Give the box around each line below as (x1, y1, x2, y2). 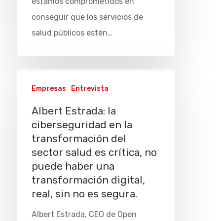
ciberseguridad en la (31, 119, 132, 131)
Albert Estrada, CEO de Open (31, 210, 137, 219)
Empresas (31, 84, 66, 93)
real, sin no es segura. (31, 188, 137, 200)
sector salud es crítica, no (31, 147, 157, 158)
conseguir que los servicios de (31, 12, 143, 22)
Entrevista (71, 84, 109, 93)
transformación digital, (31, 174, 145, 186)
